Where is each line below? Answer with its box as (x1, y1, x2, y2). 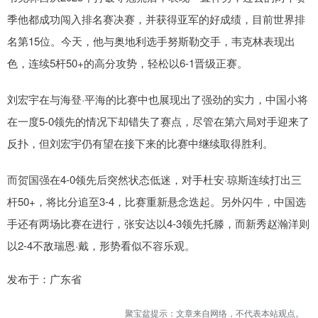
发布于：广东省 (7, 271, 82, 287)
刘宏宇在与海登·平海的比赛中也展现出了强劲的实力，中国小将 (7, 92, 308, 107)
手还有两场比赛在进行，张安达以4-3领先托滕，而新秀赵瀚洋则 (7, 216, 309, 231)
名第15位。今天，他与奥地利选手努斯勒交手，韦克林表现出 (7, 33, 295, 49)
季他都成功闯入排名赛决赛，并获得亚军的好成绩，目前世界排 (7, 11, 305, 27)
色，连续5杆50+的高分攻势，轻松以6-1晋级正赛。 (7, 55, 248, 71)
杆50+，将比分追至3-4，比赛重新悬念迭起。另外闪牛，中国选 (7, 194, 306, 209)
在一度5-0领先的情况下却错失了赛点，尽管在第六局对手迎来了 (7, 114, 309, 129)
